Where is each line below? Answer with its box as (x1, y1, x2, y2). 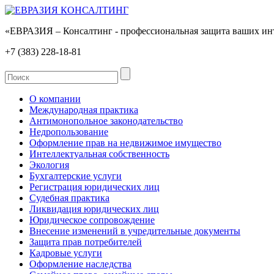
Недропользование (29, 127, 108, 137)
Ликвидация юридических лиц (29, 204, 159, 214)
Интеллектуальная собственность (29, 149, 169, 159)
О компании (29, 94, 81, 104)
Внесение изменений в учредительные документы (29, 226, 240, 236)
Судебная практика (29, 193, 109, 203)
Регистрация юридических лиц (29, 182, 160, 192)
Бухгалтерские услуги (29, 171, 122, 181)
